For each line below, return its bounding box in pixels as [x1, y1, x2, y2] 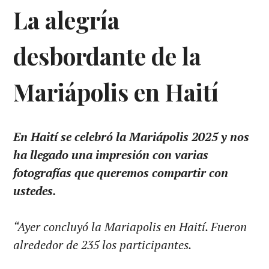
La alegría [13, 4, 120, 35]
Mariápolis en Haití [13, 76, 219, 107]
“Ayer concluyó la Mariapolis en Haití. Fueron [13, 218, 247, 235]
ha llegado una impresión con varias [13, 146, 209, 163]
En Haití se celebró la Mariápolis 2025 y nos [13, 128, 250, 145]
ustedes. [13, 182, 59, 199]
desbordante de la [13, 40, 202, 71]
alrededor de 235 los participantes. [13, 236, 195, 253]
